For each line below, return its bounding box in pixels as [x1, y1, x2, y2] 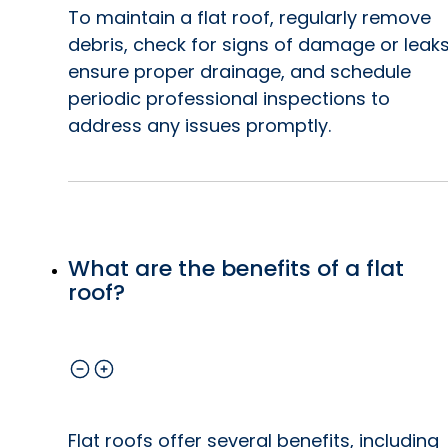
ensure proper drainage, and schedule [68, 59, 411, 85]
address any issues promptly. [68, 113, 331, 139]
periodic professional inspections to [68, 86, 390, 112]
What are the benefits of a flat [68, 253, 404, 285]
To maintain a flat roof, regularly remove [68, 5, 431, 31]
